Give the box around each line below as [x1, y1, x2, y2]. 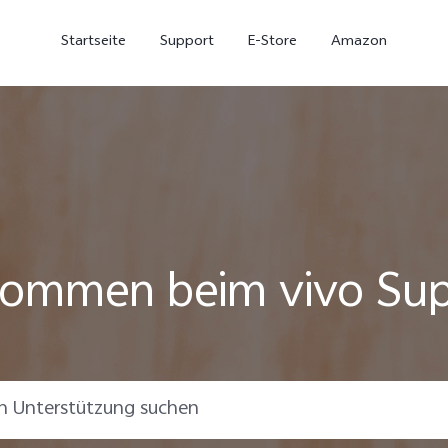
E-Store [247, 30, 298, 55]
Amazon [330, 30, 387, 55]
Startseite [61, 30, 127, 55]
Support [159, 30, 214, 55]
